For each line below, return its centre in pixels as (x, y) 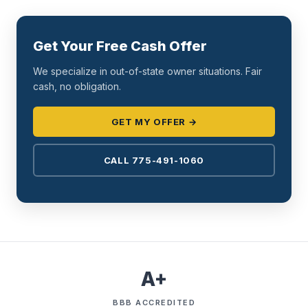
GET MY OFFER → (154, 122)
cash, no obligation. (77, 87)
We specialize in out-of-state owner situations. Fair (147, 71)
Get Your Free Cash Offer (120, 46)
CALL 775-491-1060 (154, 161)
